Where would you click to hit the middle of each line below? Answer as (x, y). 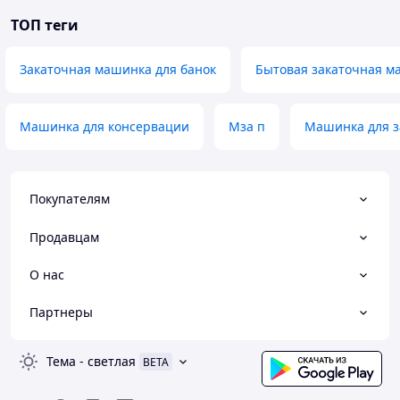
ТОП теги (45, 25)
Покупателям (70, 199)
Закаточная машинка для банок (118, 69)
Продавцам (64, 237)
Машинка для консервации (104, 126)
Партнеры (61, 312)
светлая (112, 361)
